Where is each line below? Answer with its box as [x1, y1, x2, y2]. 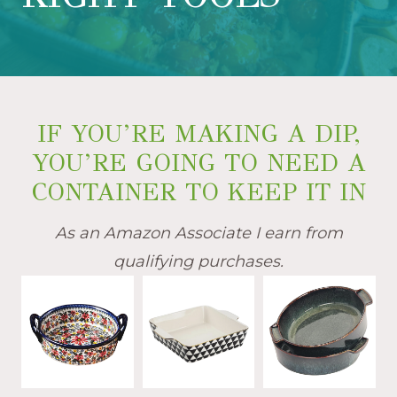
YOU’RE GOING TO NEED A [31, 146, 366, 178]
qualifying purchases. [113, 251, 284, 271]
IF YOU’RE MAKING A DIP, [37, 117, 360, 149]
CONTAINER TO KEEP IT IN [31, 175, 366, 207]
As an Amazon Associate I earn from [54, 222, 343, 243]
